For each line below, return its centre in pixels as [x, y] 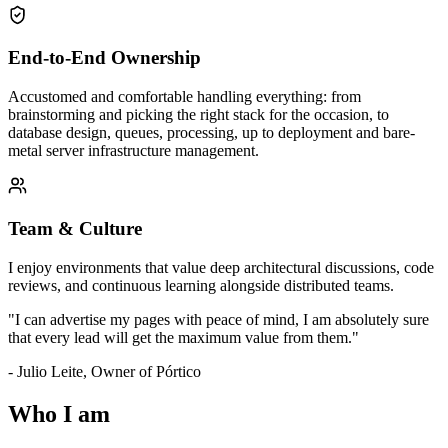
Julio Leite [50, 371]
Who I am [59, 413]
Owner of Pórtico [146, 371]
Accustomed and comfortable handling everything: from [184, 97]
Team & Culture [75, 228]
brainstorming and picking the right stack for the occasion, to [198, 115]
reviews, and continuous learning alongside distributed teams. [201, 285]
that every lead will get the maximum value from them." [183, 337]
